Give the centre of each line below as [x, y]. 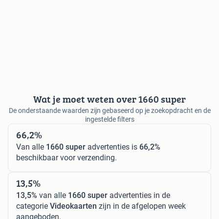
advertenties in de [139, 195]
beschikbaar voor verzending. [66, 157]
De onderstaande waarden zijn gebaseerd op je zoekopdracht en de [109, 110]
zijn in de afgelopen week [141, 206]
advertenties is [112, 147]
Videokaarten [73, 206]
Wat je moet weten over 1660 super [109, 99]
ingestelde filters [109, 119]
